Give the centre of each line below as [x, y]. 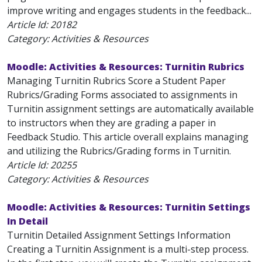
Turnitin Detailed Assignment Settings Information [119, 235]
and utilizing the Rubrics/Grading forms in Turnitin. [119, 151]
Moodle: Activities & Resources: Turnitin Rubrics [126, 67]
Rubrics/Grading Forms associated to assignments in [122, 95]
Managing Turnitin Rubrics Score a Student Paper [116, 81]
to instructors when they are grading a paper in [111, 123]
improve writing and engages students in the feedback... [129, 11]
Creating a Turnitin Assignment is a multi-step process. [128, 249]
